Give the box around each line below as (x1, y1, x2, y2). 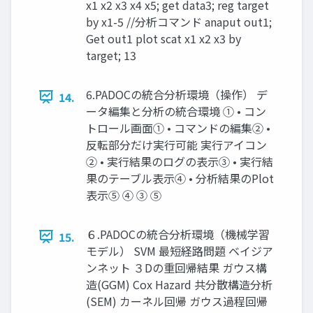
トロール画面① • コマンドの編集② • (86, 119, 270, 136)
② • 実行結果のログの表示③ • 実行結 (86, 152, 273, 170)
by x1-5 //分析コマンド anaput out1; (86, 13, 272, 30)
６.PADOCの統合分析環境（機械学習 (86, 225, 270, 242)
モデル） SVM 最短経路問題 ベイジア (86, 242, 273, 259)
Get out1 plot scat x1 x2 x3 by (86, 29, 241, 47)
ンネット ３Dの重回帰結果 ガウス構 (86, 259, 267, 276)
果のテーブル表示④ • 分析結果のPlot (86, 169, 274, 187)
